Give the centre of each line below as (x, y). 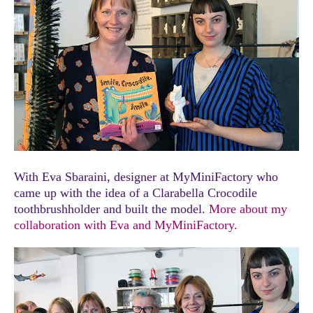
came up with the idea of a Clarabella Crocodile (136, 193)
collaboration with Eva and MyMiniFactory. (126, 225)
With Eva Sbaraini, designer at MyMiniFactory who (146, 177)
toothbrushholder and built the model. (111, 209)
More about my (248, 209)
